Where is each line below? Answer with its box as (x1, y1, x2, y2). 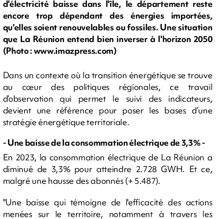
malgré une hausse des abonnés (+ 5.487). (2, 175, 160, 187)
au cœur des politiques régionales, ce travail (2, 81, 213, 92)
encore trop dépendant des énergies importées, (2, 10, 213, 22)
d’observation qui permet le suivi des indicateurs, (2, 92, 213, 104)
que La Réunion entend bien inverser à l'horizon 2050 (2, 33, 213, 45)
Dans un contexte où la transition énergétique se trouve (2, 69, 213, 81)
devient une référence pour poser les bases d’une (2, 104, 213, 116)
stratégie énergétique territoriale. (2, 116, 130, 128)
